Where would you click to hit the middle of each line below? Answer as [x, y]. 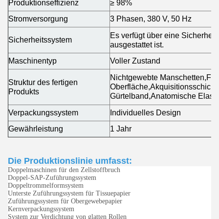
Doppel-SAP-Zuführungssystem [52, 178]
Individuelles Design [145, 113]
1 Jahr [121, 129]
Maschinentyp [33, 61]
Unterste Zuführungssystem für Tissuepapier [69, 194]
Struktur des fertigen [43, 82]
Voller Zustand [135, 61]
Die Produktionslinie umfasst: [70, 161]
